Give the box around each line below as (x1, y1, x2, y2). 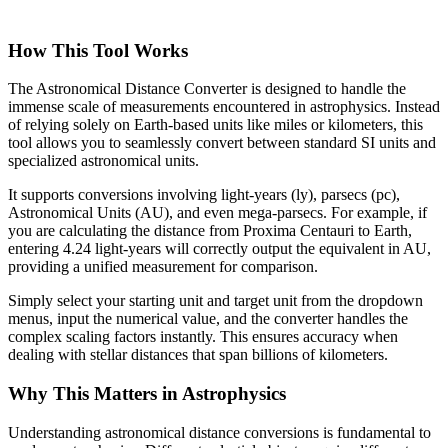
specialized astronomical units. (8, 152, 199, 170)
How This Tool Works (8, 39, 188, 61)
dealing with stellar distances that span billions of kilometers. (8, 346, 388, 364)
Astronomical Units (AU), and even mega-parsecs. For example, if (8, 204, 427, 222)
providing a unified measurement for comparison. (8, 258, 318, 276)
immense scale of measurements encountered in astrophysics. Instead (8, 98, 440, 116)
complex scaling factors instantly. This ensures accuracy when (8, 328, 398, 346)
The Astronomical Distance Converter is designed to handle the (8, 80, 406, 98)
